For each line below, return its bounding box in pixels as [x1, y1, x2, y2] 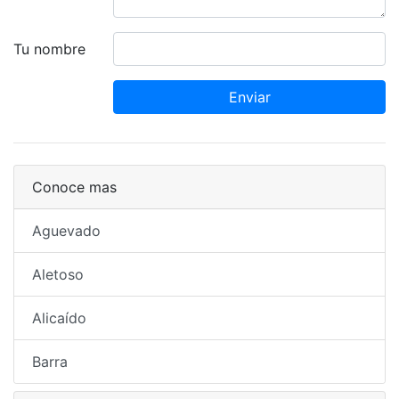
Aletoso [32, 265, 84, 283]
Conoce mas [32, 178, 117, 196]
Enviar [228, 88, 271, 106]
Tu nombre [13, 40, 85, 58]
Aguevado [32, 222, 101, 240]
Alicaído [32, 309, 86, 327]
